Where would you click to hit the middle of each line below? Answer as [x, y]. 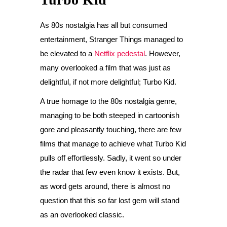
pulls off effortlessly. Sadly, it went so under [111, 158]
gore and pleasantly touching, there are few [111, 129]
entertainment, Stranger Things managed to [111, 39]
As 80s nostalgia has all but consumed [104, 25]
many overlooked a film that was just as [105, 68]
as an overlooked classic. [82, 215]
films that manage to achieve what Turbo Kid [113, 144]
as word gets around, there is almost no [105, 186]
